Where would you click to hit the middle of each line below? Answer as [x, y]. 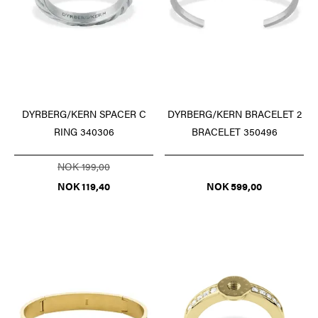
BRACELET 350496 [234, 132]
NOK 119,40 [84, 186]
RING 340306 [84, 132]
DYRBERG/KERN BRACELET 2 [234, 114]
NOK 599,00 [234, 186]
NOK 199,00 [84, 166]
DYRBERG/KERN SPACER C [84, 114]
